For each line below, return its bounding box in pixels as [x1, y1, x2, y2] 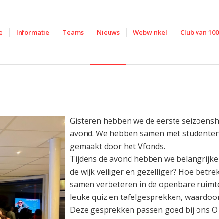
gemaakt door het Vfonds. [69, 141, 165, 152]
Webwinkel [133, 28, 168, 37]
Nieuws [97, 28, 120, 37]
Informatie [16, 28, 50, 37]
